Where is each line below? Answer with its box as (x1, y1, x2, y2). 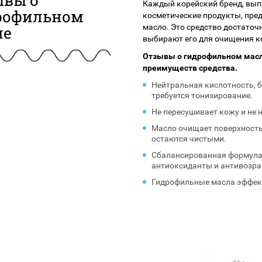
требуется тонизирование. (151, 91, 253, 100)
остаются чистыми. (151, 134, 227, 143)
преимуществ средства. (143, 63, 238, 73)
